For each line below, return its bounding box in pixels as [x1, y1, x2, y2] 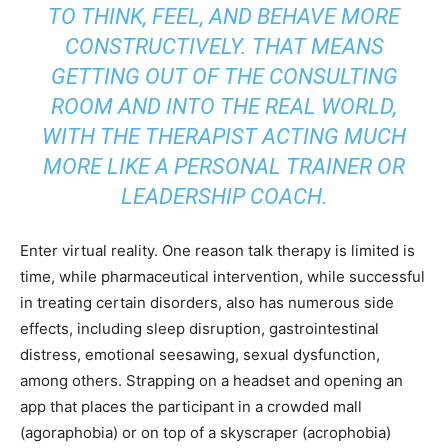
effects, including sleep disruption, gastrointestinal [20, 319, 379, 338]
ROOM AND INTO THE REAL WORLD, [51, 94, 397, 119]
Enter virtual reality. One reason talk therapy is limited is [20, 241, 415, 260]
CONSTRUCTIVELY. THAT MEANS [64, 34, 384, 59]
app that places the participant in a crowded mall [20, 397, 362, 416]
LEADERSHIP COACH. [120, 184, 328, 209]
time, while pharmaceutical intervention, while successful [20, 267, 425, 286]
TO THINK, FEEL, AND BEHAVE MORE [48, 4, 400, 29]
